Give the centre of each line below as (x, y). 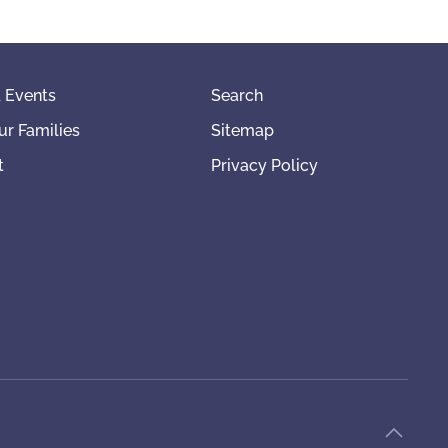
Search (237, 96)
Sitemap (243, 131)
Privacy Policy (265, 166)
